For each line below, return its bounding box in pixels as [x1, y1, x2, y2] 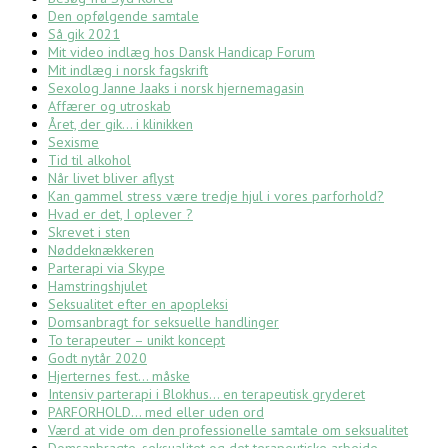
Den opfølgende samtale [48, 6, 199, 25]
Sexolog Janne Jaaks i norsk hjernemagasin [48, 78, 304, 97]
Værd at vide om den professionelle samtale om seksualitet [48, 420, 408, 439]
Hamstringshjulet [48, 276, 147, 295]
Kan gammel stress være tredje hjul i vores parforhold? [48, 186, 384, 205]
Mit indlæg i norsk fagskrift [48, 60, 208, 79]
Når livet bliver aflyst [48, 168, 174, 187]
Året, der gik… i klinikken [48, 114, 193, 133]
